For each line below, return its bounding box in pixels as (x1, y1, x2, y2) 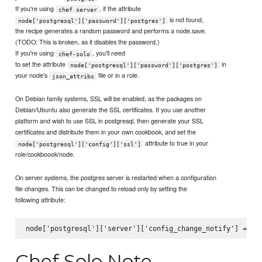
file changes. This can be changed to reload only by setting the (15, 184, 188, 194)
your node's (15, 70, 50, 80)
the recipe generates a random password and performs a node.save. (15, 26, 207, 36)
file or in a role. (96, 70, 140, 80)
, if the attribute (99, 4, 142, 13)
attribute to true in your (143, 138, 209, 148)
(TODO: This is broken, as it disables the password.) (15, 37, 160, 47)
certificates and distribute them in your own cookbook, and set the (15, 127, 196, 137)
